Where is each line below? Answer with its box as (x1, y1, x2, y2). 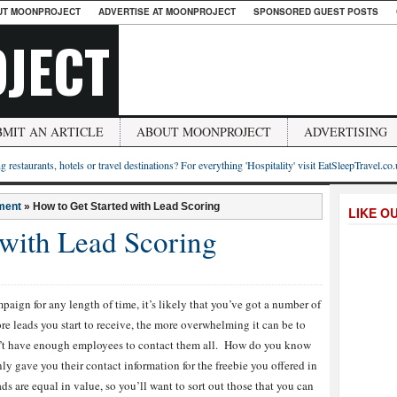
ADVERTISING (304, 123, 387, 140)
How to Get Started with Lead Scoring (33, 200, 220, 213)
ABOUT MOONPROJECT (136, 123, 271, 140)
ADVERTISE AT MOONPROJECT (98, 5, 236, 18)
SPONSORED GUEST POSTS (253, 5, 378, 18)
